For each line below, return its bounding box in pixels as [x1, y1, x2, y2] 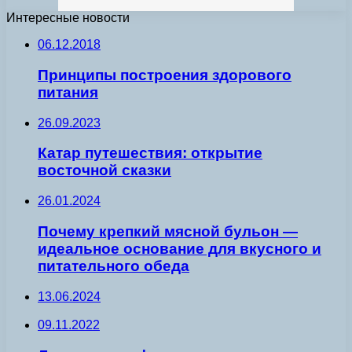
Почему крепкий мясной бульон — [38, 222, 298, 240]
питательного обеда [38, 257, 189, 274]
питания [38, 84, 98, 101]
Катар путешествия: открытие [38, 145, 262, 162]
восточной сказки [38, 162, 171, 179]
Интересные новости [6, 11, 130, 25]
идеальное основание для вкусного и [38, 240, 321, 257]
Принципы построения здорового [38, 67, 291, 84]
